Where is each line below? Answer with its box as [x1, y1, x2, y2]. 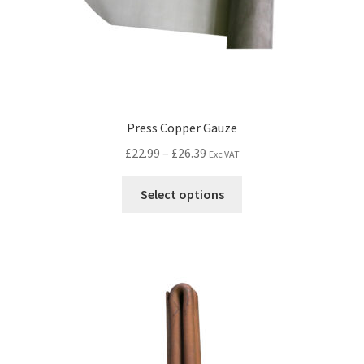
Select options [140, 185, 224, 202]
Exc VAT [208, 147, 240, 160]
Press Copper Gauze [127, 119, 237, 136]
